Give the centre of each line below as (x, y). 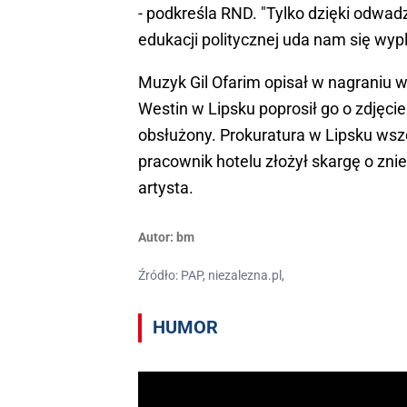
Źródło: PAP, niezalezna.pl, (211, 276)
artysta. (166, 188)
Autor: (156, 238)
